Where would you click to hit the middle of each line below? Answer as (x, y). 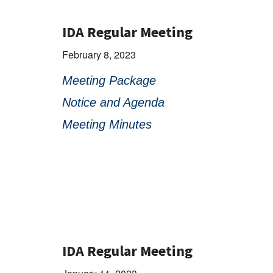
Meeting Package (109, 81)
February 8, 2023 (99, 55)
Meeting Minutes (107, 125)
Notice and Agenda (113, 103)
